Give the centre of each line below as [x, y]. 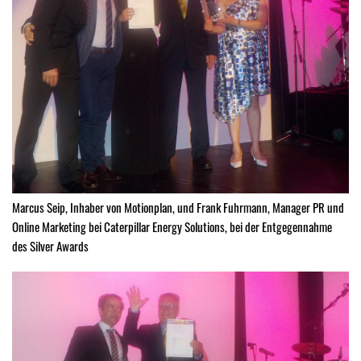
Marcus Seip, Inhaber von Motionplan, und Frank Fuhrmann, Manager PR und [178, 207]
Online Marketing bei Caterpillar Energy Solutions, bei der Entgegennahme [172, 227]
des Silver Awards [50, 246]
